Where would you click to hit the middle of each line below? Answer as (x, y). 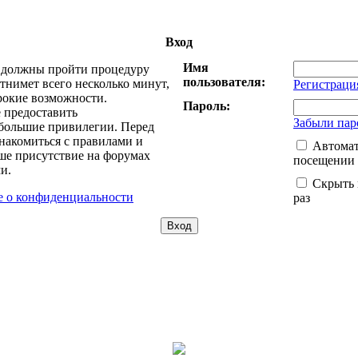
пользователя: (224, 82)
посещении (324, 160)
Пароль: (207, 106)
